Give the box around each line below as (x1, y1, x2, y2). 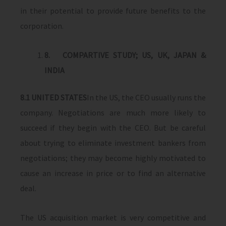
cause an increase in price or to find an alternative (20, 168, 206, 178)
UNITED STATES (31, 92, 87, 102)
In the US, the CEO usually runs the (87, 92, 206, 102)
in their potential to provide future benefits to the (20, 6, 206, 16)
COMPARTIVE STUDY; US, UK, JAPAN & (62, 50, 206, 60)
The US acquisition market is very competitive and (20, 212, 206, 222)
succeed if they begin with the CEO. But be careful (20, 123, 206, 133)
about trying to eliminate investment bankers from (20, 138, 206, 148)
